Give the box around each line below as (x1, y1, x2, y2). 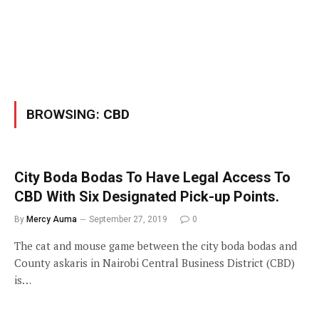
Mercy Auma (26, 214, 77, 224)
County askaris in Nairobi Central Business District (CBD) (14, 256, 295, 270)
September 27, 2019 (89, 214, 167, 224)
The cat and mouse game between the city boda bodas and (14, 239, 297, 253)
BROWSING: (26, 106, 103, 122)
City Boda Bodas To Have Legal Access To (14, 169, 291, 186)
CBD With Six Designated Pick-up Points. (14, 188, 279, 205)
